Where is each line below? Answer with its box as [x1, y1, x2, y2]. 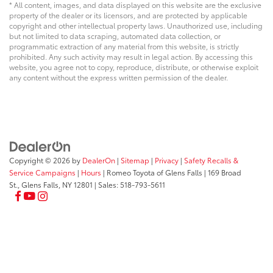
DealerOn [82, 155, 115, 166]
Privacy [155, 155, 179, 166]
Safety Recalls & [184, 155, 238, 166]
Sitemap [121, 155, 149, 166]
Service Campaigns [9, 167, 76, 178]
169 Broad [206, 167, 241, 178]
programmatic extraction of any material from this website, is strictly [9, 40, 239, 51]
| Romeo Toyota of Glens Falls [101, 167, 202, 178]
